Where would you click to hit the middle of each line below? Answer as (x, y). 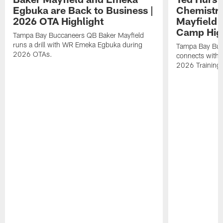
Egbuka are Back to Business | (83, 10)
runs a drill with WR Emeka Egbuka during (78, 45)
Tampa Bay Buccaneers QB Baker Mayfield (79, 35)
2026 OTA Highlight (58, 21)
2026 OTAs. (33, 54)
